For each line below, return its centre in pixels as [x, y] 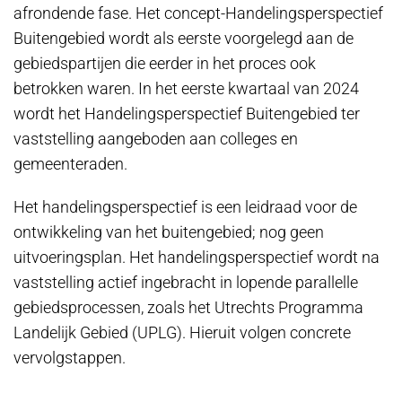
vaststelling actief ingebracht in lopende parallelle [186, 282]
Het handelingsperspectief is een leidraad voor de [185, 207]
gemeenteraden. [72, 164]
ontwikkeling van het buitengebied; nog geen [169, 232]
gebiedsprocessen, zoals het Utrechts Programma [188, 307]
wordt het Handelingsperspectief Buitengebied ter [187, 114]
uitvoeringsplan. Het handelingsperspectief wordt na [197, 257]
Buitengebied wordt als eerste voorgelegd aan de [184, 38]
